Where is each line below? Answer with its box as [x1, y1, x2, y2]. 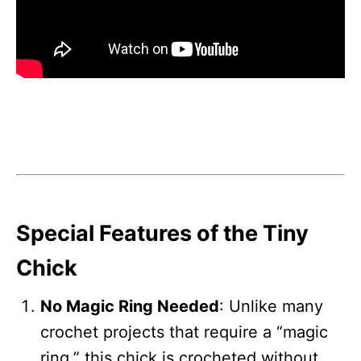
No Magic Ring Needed [40, 296, 219, 316]
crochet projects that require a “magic [40, 322, 328, 342]
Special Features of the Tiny [16, 219, 309, 247]
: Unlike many [219, 296, 323, 316]
